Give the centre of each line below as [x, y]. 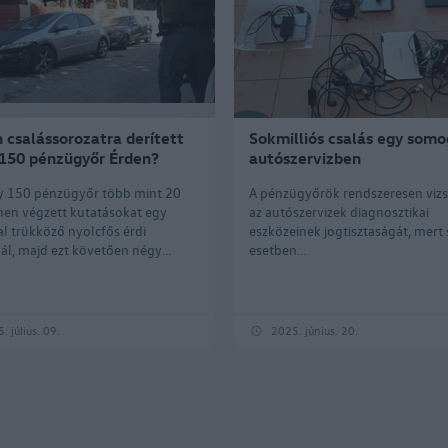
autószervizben [304, 157]
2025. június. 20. [314, 329]
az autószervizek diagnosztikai [338, 211]
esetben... [277, 249]
